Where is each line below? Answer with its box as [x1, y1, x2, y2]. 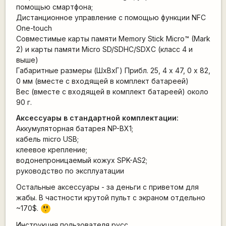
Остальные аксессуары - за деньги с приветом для [16, 182, 199, 191]
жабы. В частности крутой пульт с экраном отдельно [16, 193, 205, 202]
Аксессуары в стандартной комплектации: [16, 114, 179, 123]
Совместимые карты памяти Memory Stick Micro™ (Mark [16, 34, 210, 43]
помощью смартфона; [16, 2, 93, 11]
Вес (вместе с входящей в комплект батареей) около [16, 87, 208, 96]
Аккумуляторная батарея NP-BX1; [16, 124, 133, 133]
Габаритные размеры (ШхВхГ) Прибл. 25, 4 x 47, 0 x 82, [16, 66, 210, 75]
